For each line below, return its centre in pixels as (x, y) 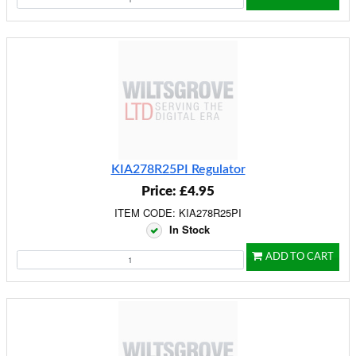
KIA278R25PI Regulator (178, 169)
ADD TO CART (300, 257)
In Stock (190, 229)
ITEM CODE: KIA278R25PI (178, 213)
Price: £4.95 (178, 191)
